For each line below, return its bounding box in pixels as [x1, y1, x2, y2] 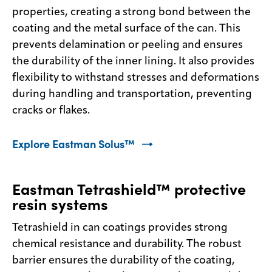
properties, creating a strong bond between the [12, 6, 251, 18]
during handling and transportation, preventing [12, 88, 252, 100]
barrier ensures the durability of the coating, [12, 254, 235, 266]
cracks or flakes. [12, 104, 90, 116]
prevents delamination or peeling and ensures [12, 39, 243, 50]
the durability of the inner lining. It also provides [12, 55, 254, 67]
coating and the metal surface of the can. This [12, 22, 240, 34]
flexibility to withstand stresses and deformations [12, 72, 259, 83]
